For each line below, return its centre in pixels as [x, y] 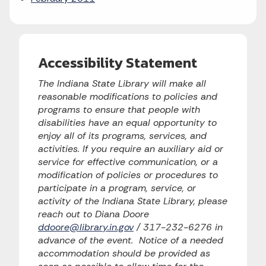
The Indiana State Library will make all [122, 83]
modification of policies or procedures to [128, 175]
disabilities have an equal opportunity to [127, 123]
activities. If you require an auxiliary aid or [131, 149]
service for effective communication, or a [128, 162]
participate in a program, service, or [117, 188]
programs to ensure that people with [119, 110]
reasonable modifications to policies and [128, 96]
